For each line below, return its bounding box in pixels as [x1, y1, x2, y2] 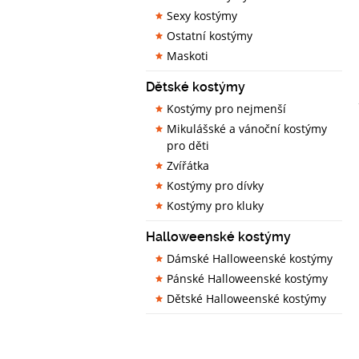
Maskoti [167, 48, 208, 63]
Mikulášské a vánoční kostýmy [167, 121, 327, 136]
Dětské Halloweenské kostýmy [167, 291, 326, 306]
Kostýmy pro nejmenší [167, 101, 286, 116]
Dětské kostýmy [146, 79, 245, 95]
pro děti [167, 138, 209, 153]
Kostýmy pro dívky [167, 178, 264, 193]
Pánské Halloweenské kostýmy [167, 271, 328, 286]
